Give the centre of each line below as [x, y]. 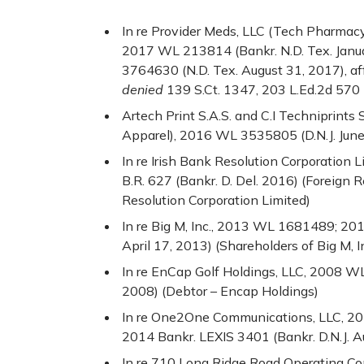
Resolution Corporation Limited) [216, 200]
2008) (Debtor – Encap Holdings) [220, 291]
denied [143, 90]
